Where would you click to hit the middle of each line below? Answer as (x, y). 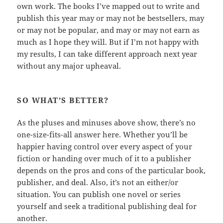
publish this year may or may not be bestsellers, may (111, 18)
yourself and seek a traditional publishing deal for (107, 206)
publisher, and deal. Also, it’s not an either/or (98, 182)
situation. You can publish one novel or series (99, 194)
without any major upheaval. (69, 66)
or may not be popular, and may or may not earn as (109, 30)
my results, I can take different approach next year (107, 54)
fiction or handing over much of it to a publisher (104, 159)
